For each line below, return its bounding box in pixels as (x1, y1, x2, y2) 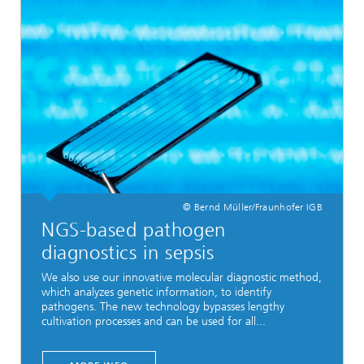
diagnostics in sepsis (41, 240, 214, 264)
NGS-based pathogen (41, 218, 226, 241)
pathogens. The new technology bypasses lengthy (41, 300, 284, 314)
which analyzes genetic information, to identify (41, 285, 271, 300)
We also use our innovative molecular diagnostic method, (41, 271, 322, 285)
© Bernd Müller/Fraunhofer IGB (183, 201, 323, 213)
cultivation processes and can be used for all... (41, 314, 266, 329)
